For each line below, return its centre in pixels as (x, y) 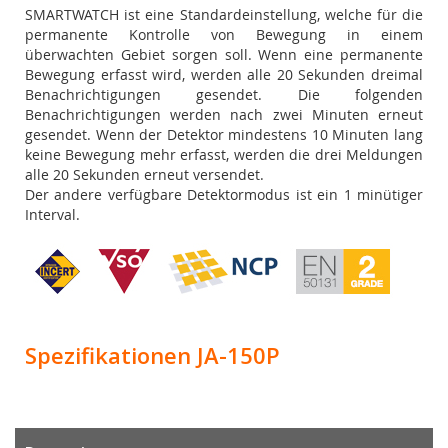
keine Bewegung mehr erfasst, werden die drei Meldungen (224, 154)
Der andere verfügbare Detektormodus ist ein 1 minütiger (224, 194)
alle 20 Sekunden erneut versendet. (144, 174)
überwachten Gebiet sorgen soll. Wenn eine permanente (224, 54)
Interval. (52, 214)
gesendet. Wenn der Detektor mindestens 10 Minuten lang (224, 134)
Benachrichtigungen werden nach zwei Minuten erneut (224, 114)
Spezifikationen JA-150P (152, 354)
